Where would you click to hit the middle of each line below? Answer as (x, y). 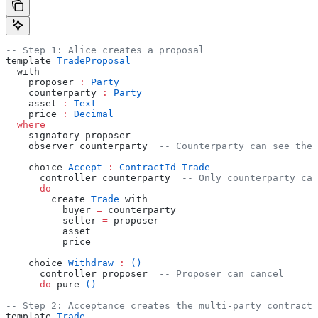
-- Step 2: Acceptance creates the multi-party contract (159, 305)
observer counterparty (82, 146)
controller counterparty (94, 177)
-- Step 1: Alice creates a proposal (105, 50)
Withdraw (91, 263)
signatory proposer (68, 135)
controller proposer (82, 273)
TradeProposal (94, 60)
